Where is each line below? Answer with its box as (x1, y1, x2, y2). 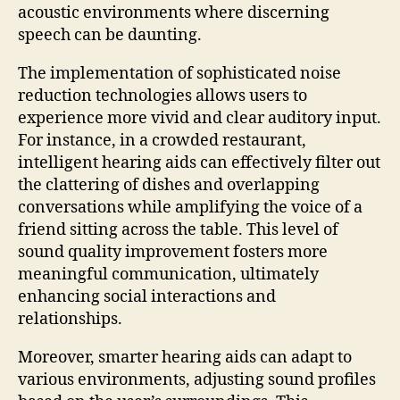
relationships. (18, 308, 122, 329)
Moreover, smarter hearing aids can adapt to (18, 346, 352, 368)
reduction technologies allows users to (18, 85, 307, 106)
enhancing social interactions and (18, 286, 276, 307)
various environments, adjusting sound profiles (18, 369, 376, 390)
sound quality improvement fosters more (18, 241, 328, 262)
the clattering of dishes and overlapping (18, 174, 320, 196)
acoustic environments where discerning (18, 2, 329, 23)
